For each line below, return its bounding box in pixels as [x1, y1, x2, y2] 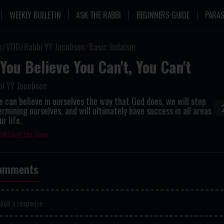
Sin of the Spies [7, 128, 48, 139]
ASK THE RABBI [76, 9, 121, 21]
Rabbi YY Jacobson [24, 40, 85, 53]
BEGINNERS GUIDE [136, 9, 189, 21]
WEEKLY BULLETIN [9, 9, 61, 21]
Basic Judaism [89, 40, 135, 53]
